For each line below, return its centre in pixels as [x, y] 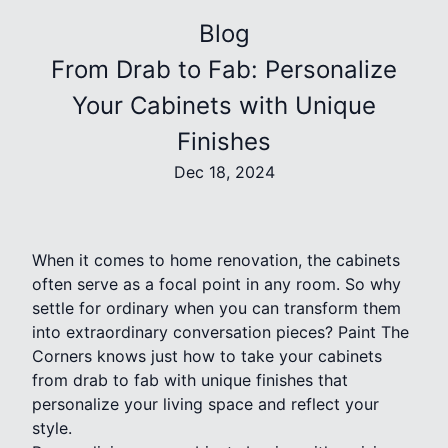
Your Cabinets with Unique [224, 105]
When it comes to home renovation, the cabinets [216, 259]
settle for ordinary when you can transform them [216, 307]
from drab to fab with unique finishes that [190, 379]
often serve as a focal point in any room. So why [216, 283]
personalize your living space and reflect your [205, 403]
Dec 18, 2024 [224, 171]
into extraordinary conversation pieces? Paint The [220, 331]
